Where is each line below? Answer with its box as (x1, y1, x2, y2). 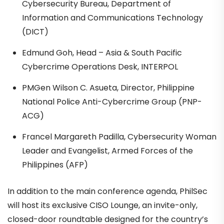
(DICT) (21, 25, 48, 37)
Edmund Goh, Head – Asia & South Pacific (21, 46, 182, 58)
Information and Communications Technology (21, 11, 203, 23)
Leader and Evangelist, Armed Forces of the (21, 144, 193, 156)
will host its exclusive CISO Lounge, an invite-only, (7, 199, 197, 211)
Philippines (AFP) (21, 158, 88, 170)
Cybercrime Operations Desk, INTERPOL (21, 60, 178, 72)
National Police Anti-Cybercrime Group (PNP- (21, 95, 202, 107)
